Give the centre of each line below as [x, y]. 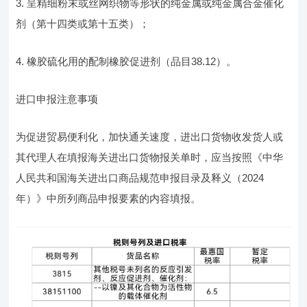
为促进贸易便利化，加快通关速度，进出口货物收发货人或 [150, 137]
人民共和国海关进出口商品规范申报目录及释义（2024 [140, 178]
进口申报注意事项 [57, 99]
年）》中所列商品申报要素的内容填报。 [109, 198]
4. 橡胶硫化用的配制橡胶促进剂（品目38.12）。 [126, 61]
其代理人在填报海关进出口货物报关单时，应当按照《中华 [150, 157]
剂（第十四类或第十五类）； [83, 24]
